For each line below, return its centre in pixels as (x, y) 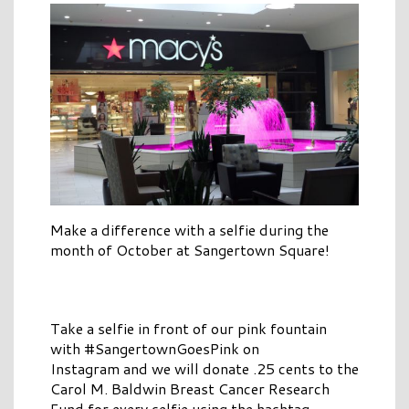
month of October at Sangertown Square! (190, 250)
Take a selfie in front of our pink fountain (189, 329)
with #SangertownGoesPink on (155, 349)
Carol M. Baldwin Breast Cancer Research (190, 389)
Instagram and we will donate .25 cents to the (204, 369)
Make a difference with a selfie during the (189, 230)
